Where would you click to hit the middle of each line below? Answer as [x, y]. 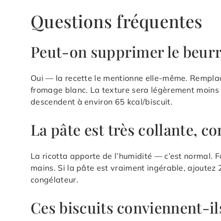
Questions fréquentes [117, 21]
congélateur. [55, 180]
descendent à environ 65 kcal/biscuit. [102, 102]
